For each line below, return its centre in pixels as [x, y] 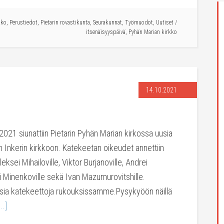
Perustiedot [23, 22]
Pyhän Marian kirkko [153, 32]
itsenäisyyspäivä [106, 32]
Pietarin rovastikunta [65, 22]
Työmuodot [139, 22]
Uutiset [165, 22]
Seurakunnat [107, 22]
